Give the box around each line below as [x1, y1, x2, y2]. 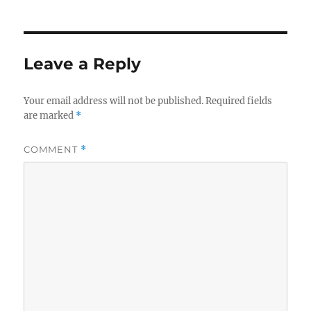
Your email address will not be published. [24, 95, 204, 108]
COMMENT [24, 144, 81, 155]
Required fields [205, 95, 273, 108]
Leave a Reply [24, 54, 142, 74]
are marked [24, 110, 76, 122]
